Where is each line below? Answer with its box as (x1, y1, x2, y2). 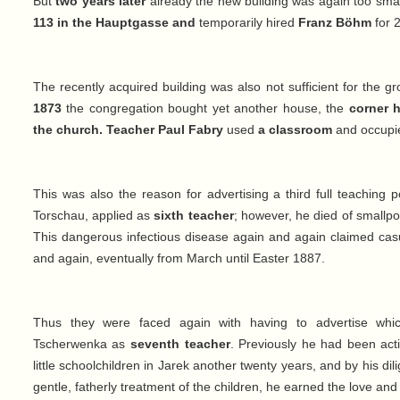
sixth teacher (154, 208, 234, 223)
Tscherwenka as (32, 337, 130, 352)
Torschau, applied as (32, 208, 154, 223)
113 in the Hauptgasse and (32, 15, 196, 30)
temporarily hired (195, 15, 298, 30)
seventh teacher (129, 337, 230, 352)
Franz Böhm (297, 15, 371, 30)
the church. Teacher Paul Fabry (32, 122, 223, 137)
